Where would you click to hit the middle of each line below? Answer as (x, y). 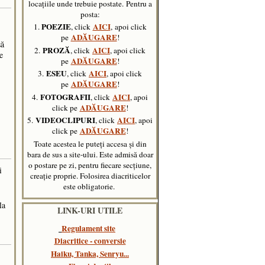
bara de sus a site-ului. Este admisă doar (90, 154)
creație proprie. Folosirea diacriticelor (90, 175)
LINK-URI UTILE (90, 210)
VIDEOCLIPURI (65, 120)
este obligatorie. (90, 186)
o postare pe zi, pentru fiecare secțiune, (90, 165)
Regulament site (88, 228)
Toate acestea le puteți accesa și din (90, 143)
